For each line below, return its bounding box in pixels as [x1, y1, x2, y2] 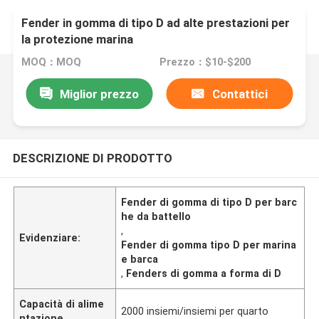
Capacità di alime [19, 298, 105, 310]
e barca [121, 253, 159, 265]
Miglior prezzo [59, 86, 139, 101]
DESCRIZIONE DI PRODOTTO [12, 150, 172, 165]
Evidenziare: [19, 231, 81, 244]
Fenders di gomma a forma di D [126, 267, 282, 279]
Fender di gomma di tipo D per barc [121, 196, 298, 208]
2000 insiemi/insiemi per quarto [121, 305, 269, 317]
